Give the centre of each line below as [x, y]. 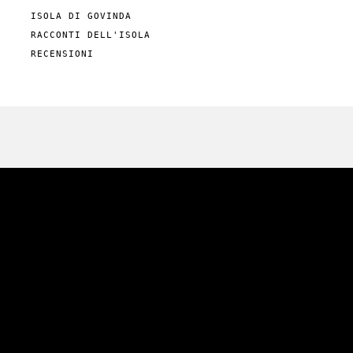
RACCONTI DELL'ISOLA [91, 35]
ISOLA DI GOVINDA [81, 16]
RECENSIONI [62, 54]
